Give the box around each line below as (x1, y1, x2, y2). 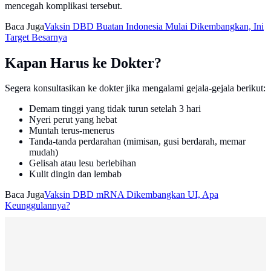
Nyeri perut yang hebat (29, 114, 117, 125)
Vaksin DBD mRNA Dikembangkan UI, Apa (44, 189, 218, 200)
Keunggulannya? (5, 200, 70, 211)
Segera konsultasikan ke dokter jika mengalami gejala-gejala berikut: (5, 83, 266, 94)
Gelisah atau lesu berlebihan (29, 158, 136, 169)
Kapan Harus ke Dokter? (5, 54, 162, 71)
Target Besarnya (5, 31, 67, 42)
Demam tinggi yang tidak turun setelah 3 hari (29, 103, 201, 114)
